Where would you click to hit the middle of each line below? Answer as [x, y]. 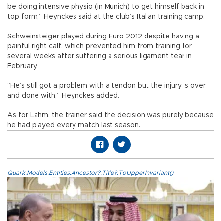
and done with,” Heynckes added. [63, 96]
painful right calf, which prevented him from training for [100, 47]
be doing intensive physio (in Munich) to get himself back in [106, 7]
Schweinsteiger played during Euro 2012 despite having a [103, 37]
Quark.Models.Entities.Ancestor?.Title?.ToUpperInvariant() [90, 173]
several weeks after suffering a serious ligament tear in [100, 56]
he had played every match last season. [74, 126]
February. [22, 66]
